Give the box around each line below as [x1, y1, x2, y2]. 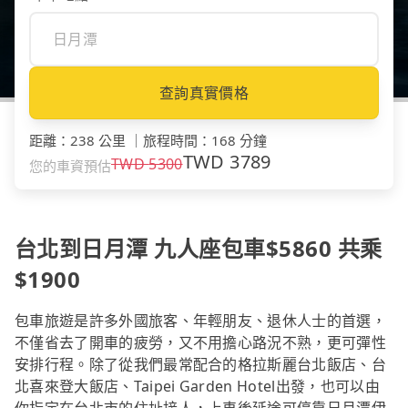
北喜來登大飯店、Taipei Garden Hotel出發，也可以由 [15, 376, 380, 397]
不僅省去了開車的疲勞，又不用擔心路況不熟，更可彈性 [15, 332, 387, 353]
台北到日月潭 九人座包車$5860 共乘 [15, 233, 382, 264]
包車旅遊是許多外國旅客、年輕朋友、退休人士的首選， [15, 311, 387, 331]
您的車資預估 [29, 157, 111, 176]
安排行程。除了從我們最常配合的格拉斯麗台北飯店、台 [15, 354, 387, 375]
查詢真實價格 [159, 83, 249, 104]
